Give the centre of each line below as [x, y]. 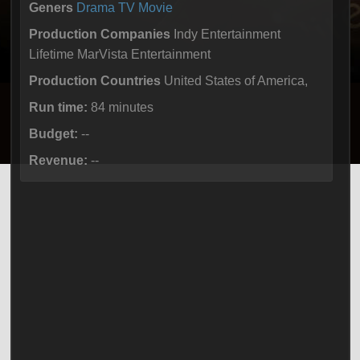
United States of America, [234, 81]
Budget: [53, 134]
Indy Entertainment [225, 34]
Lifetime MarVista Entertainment [119, 54]
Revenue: [58, 160]
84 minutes [120, 107]
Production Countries [94, 81]
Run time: [58, 107]
